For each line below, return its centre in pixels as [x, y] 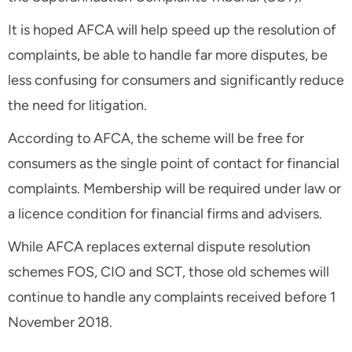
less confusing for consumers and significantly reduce [176, 81]
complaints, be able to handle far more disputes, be [168, 55]
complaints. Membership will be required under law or [174, 189]
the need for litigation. [77, 106]
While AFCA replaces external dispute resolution [159, 247]
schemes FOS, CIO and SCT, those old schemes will [169, 272]
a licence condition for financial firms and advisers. [165, 214]
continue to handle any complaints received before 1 [172, 297]
